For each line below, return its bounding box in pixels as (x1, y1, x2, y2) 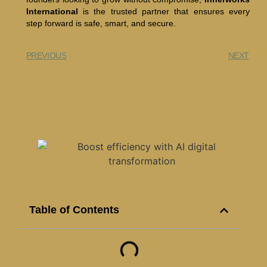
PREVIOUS (26, 50, 67, 60)
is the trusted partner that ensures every (77, 6, 250, 16)
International (26, 6, 78, 16)
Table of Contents (29, 204, 120, 216)
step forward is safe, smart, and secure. (26, 18, 176, 28)
